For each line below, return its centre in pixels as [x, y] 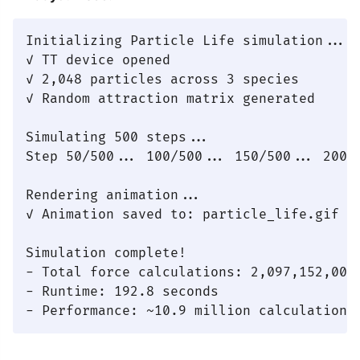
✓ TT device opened [98, 60]
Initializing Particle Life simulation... [186, 41]
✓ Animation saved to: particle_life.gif [182, 215]
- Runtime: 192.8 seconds [122, 292]
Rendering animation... [114, 195]
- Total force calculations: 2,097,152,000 [190, 272]
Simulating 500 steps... [118, 137]
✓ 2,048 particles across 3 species [162, 80]
